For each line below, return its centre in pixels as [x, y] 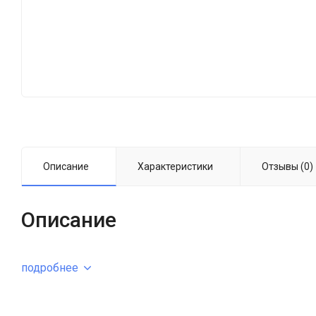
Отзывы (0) [287, 166]
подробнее [50, 267]
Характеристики [175, 166]
